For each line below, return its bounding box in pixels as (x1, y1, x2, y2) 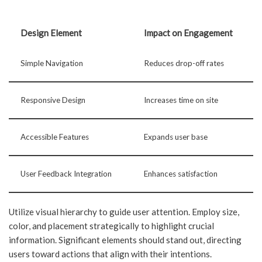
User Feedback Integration (20, 169, 112, 179)
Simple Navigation (20, 58, 83, 68)
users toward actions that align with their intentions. (9, 249, 212, 260)
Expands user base (144, 132, 208, 142)
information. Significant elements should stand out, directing (9, 235, 242, 246)
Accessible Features (20, 132, 89, 142)
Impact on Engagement (144, 27, 233, 39)
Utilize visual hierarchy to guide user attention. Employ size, (9, 206, 239, 218)
